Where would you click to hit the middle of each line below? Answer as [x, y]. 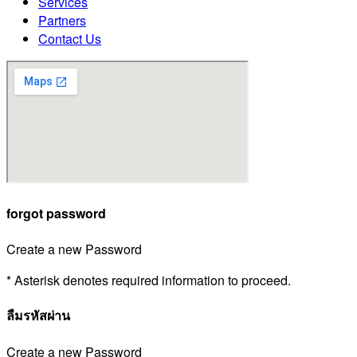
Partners [62, 21]
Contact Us [70, 39]
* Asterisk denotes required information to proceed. [149, 280]
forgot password [56, 214]
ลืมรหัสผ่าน [38, 316]
